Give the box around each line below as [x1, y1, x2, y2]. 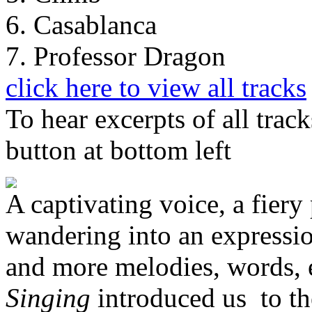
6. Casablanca [6, 9, 157, 40]
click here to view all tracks [6, 72, 306, 102]
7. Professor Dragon [6, 40, 226, 71]
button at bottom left [6, 134, 231, 165]
